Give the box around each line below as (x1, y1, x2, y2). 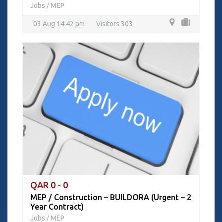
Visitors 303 (96, 20, 133, 28)
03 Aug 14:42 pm (33, 20, 85, 28)
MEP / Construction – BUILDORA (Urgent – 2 (30, 193, 191, 202)
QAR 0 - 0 (30, 180, 68, 190)
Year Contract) (30, 202, 84, 211)
